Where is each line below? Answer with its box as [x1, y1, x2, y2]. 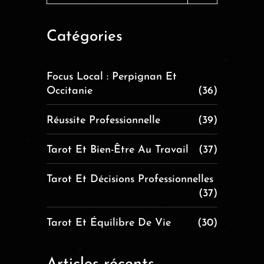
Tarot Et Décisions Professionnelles [47, 173, 213, 185]
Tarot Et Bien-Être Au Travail [47, 144, 189, 156]
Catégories [47, 28, 123, 45]
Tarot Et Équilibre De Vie [47, 217, 171, 229]
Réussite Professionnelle [47, 114, 160, 126]
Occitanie [47, 85, 93, 97]
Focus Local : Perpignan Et [47, 71, 177, 82]
